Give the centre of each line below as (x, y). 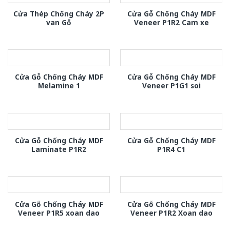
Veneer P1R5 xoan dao (59, 213)
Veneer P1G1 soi (171, 86)
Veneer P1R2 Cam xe (171, 22)
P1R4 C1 (171, 149)
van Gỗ (59, 22)
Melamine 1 (59, 86)
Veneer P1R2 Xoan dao (171, 213)
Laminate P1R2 (59, 149)
